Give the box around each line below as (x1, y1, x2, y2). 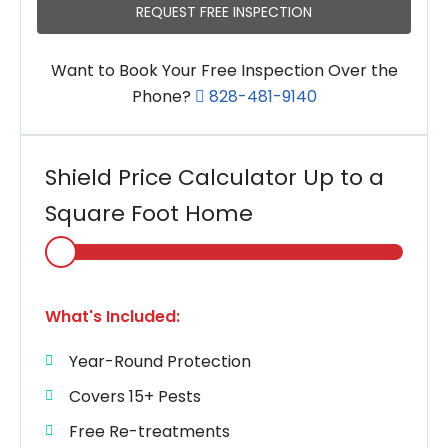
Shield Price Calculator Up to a (45, 162, 384, 194)
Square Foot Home (45, 198, 253, 230)
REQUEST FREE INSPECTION (136, 2, 312, 23)
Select (44, 232, 87, 252)
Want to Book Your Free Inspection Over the (50, 59, 398, 83)
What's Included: (45, 305, 180, 329)
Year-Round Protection (69, 350, 251, 374)
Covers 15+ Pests (69, 384, 201, 408)
